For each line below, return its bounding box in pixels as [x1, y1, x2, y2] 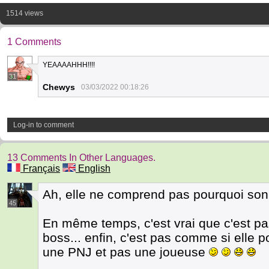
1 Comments [7, 37, 61, 47]
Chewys [43, 82, 75, 92]
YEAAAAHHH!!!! [43, 61, 95, 69]
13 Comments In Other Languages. [7, 153, 156, 163]
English [76, 163, 110, 174]
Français [20, 163, 60, 174]
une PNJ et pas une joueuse [43, 245, 209, 259]
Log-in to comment [13, 121, 74, 129]
